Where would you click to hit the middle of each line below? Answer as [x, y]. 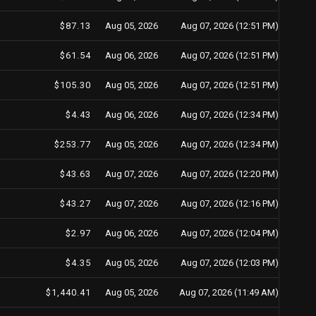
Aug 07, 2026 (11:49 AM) [229, 292]
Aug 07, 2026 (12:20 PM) [230, 174]
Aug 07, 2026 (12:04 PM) [230, 233]
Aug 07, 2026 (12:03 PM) [230, 263]
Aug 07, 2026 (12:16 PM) [230, 203]
